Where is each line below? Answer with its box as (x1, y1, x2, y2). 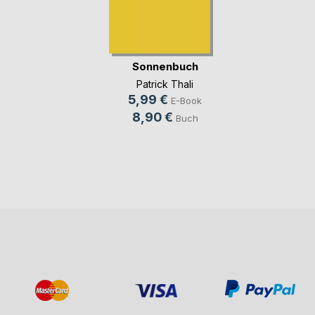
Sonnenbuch (131, 60, 198, 74)
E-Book (171, 94, 202, 106)
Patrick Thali (136, 77, 193, 90)
